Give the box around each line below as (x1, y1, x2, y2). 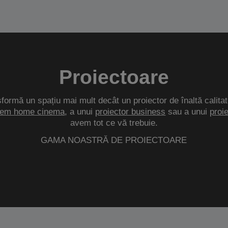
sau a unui (165, 107, 210, 117)
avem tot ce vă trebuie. (70, 118, 158, 128)
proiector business (95, 107, 166, 117)
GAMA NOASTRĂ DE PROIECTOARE (41, 135, 187, 145)
